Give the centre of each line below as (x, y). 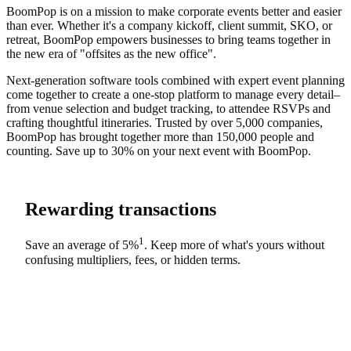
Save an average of (74, 245)
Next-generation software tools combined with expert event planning (175, 80)
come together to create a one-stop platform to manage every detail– (173, 94)
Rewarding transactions (121, 209)
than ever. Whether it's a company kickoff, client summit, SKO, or (169, 25)
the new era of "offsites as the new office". (111, 53)
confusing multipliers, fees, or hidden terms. (133, 259)
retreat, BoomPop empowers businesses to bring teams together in (168, 39)
